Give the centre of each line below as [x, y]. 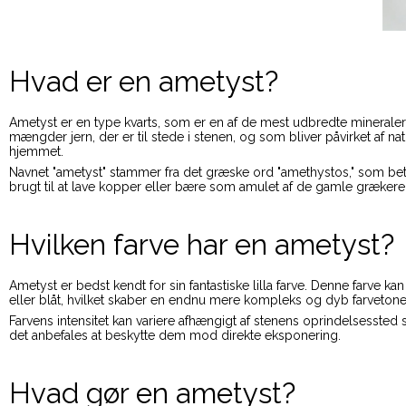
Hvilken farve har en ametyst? [202, 244]
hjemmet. [36, 151]
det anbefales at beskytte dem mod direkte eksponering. [175, 335]
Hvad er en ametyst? [144, 81]
